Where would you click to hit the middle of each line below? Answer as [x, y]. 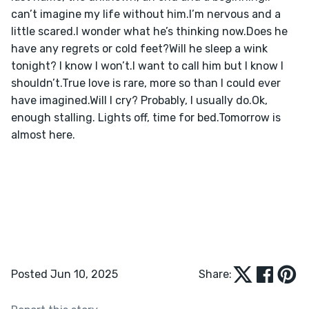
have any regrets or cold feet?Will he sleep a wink [141, 48]
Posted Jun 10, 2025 [64, 274]
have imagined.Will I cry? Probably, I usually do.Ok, [141, 100]
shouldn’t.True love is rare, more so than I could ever [147, 83]
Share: [215, 274]
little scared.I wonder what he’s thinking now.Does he [151, 31]
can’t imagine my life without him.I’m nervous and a [147, 14]
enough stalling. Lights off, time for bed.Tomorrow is [147, 117]
